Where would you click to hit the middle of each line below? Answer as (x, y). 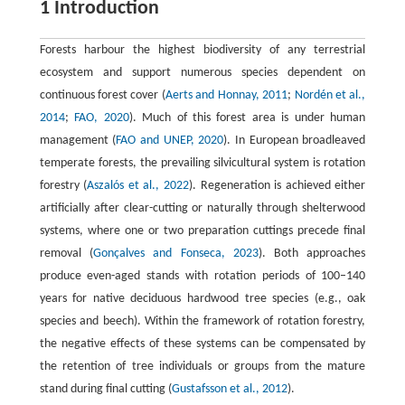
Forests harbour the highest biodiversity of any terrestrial (202, 50)
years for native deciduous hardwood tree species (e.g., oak (202, 298)
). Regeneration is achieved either (278, 185)
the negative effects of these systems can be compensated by (202, 344)
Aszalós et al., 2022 (138, 185)
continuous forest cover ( (102, 95)
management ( (78, 140)
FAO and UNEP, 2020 (170, 140)
